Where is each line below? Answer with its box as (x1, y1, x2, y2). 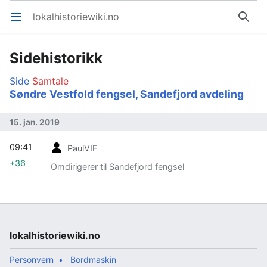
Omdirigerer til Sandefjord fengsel (51, 161, 184, 172)
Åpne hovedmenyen (17, 17, 25, 29)
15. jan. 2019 (10, 117, 60, 127)
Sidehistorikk (10, 49, 103, 67)
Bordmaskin (70, 254, 116, 265)
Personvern (10, 254, 54, 265)
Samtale (32, 75, 69, 87)
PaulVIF (67, 142, 97, 153)
